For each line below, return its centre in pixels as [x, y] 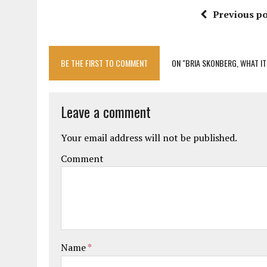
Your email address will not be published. [149, 138]
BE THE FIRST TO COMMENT [104, 63]
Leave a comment [106, 111]
